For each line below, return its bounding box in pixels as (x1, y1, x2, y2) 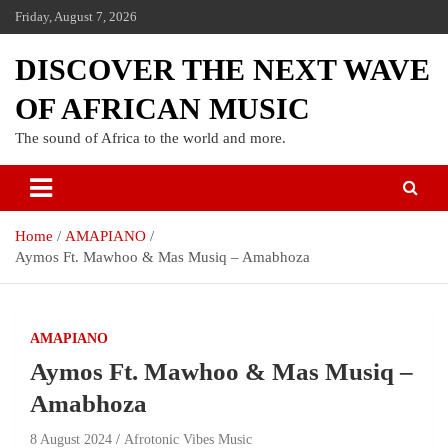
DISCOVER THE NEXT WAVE (15, 53, 430, 86)
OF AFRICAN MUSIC (15, 92, 310, 125)
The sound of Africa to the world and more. (15, 130, 286, 146)
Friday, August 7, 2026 (15, 9, 137, 24)
